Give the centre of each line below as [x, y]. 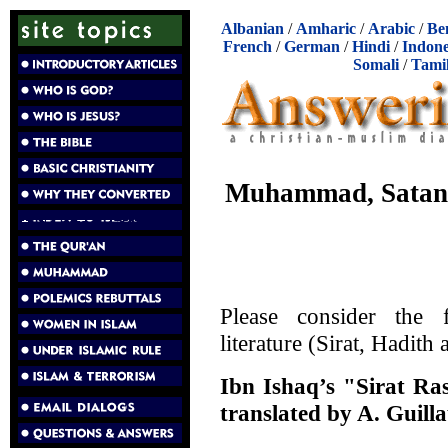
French [247, 46]
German [312, 46]
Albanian [252, 28]
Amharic [326, 28]
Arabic [391, 28]
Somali [375, 64]
